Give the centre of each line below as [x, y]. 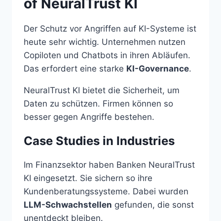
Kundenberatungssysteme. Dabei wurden [106, 192]
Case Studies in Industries [99, 141]
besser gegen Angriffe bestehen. [89, 117]
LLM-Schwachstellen [68, 205]
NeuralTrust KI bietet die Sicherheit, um [102, 91]
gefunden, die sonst [153, 205]
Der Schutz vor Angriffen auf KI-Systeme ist [110, 29]
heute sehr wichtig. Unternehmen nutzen [105, 42]
